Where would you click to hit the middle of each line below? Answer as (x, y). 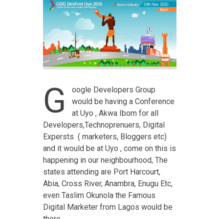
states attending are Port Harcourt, (101, 172)
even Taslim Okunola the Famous (99, 196)
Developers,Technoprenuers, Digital (104, 125)
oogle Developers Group (113, 90)
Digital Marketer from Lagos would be (108, 207)
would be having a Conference (123, 102)
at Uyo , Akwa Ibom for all (115, 113)
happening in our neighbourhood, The (105, 160)
